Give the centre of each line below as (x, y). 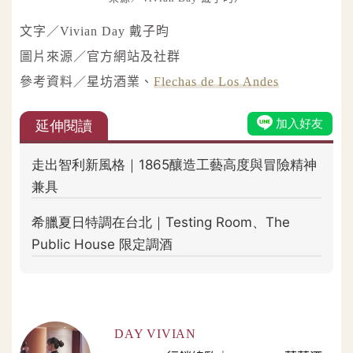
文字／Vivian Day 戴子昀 (95, 32)
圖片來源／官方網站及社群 (100, 57)
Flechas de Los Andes (216, 82)
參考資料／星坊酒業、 (87, 82)
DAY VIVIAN (155, 334)
